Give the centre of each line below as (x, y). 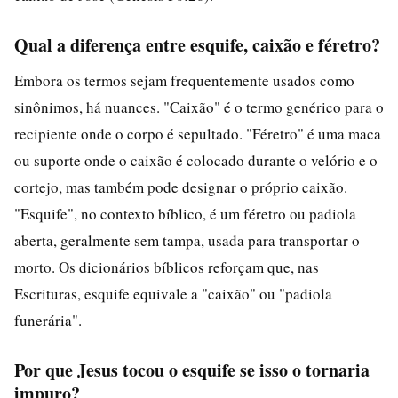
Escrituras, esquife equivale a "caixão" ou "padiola (173, 293)
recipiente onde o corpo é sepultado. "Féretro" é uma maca (198, 133)
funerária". (48, 320)
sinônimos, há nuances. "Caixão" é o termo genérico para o (199, 107)
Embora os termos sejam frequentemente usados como (184, 80)
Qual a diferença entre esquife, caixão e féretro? (197, 44)
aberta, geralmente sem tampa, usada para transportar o (187, 240)
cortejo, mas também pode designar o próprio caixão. (181, 187)
